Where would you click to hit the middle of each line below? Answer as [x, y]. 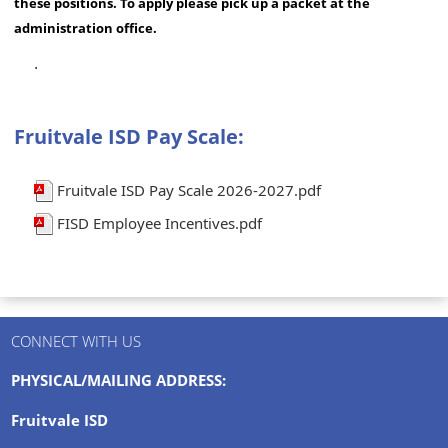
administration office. [86, 28]
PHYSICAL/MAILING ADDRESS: [118, 380]
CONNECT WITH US [75, 340]
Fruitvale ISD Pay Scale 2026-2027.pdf [189, 190]
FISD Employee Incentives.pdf [160, 223]
